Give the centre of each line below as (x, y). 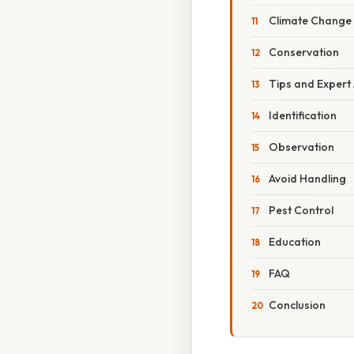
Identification (303, 116)
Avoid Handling (307, 179)
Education (295, 242)
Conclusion (297, 305)
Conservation (304, 53)
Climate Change (310, 21)
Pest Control (301, 211)
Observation (301, 147)
